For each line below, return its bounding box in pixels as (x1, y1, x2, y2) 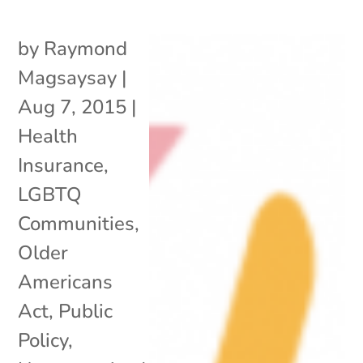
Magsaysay (18, 64, 117, 91)
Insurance (18, 152, 105, 178)
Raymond (44, 35, 128, 62)
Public (58, 297, 113, 324)
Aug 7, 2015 (18, 93, 127, 120)
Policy (18, 327, 69, 353)
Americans (18, 268, 113, 295)
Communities (18, 210, 135, 237)
